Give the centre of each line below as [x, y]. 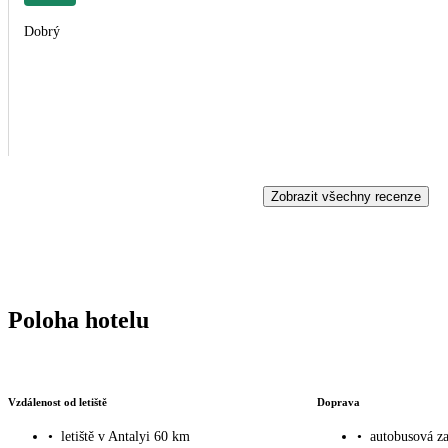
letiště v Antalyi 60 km [125, 437]
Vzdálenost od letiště [57, 401]
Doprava [338, 401]
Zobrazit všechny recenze [346, 196]
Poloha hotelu [78, 319]
